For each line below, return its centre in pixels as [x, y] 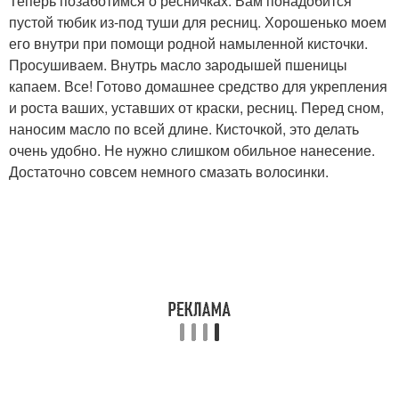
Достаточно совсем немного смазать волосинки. [169, 171]
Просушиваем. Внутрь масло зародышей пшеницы [178, 64]
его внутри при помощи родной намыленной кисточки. [188, 43]
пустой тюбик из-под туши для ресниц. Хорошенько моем [198, 21]
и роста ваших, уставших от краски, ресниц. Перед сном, [196, 107]
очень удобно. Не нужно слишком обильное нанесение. [192, 150]
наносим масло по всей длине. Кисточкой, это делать [184, 128]
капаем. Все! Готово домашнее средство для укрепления [198, 85]
